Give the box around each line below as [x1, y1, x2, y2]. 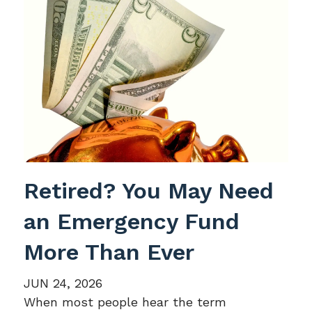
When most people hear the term [24, 294, 227, 309]
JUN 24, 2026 [24, 275, 103, 290]
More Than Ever [24, 238, 195, 265]
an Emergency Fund [24, 208, 240, 235]
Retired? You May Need [24, 177, 274, 204]
